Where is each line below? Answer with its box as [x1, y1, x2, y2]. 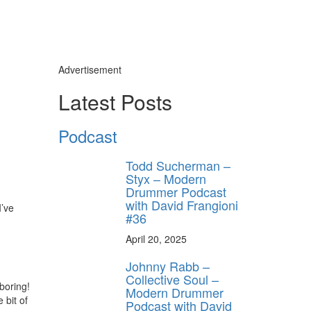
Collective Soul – [126, 269, 219, 288]
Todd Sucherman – [126, 155, 230, 174]
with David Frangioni [126, 195, 238, 214]
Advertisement [58, 62, 121, 76]
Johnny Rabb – [126, 256, 210, 275]
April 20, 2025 [126, 231, 187, 246]
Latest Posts [58, 86, 172, 117]
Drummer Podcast [126, 182, 226, 201]
